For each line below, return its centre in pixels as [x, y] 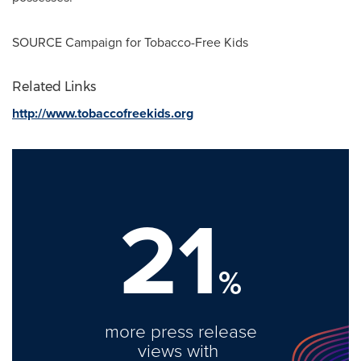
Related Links [54, 87]
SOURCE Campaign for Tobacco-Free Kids [130, 42]
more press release [180, 331]
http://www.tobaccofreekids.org [103, 113]
